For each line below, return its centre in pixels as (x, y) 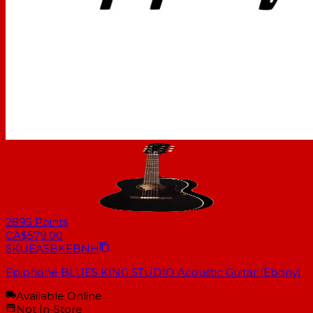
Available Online (59, 296)
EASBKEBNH (64, 249)
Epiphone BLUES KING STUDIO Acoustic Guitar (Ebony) (153, 272)
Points (51, 222)
